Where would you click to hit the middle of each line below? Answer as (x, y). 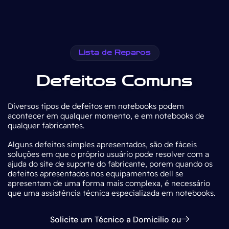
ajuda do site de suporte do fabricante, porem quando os (110, 164)
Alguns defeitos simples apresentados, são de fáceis (102, 144)
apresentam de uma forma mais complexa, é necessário (109, 183)
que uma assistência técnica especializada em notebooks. (111, 193)
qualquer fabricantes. (46, 125)
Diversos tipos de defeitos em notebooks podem (96, 106)
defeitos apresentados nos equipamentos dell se (96, 173)
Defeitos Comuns (114, 81)
